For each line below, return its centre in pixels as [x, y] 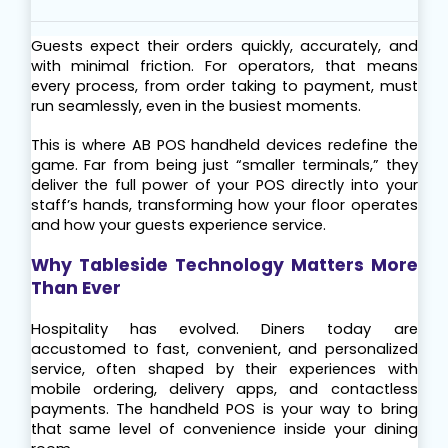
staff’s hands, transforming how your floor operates [224, 205]
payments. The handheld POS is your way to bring [224, 409]
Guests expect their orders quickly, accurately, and [224, 46]
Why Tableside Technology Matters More [224, 265]
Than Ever [75, 288]
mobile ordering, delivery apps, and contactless [224, 389]
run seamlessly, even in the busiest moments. [195, 106]
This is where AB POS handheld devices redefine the [224, 145]
